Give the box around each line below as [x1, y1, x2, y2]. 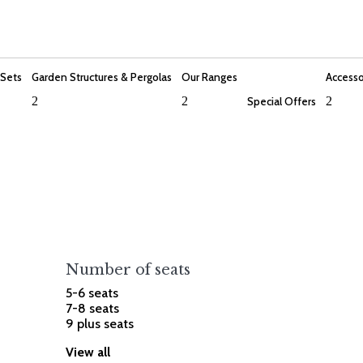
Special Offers [247, 95, 316, 109]
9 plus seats [66, 316, 135, 332]
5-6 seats [66, 285, 119, 301]
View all [66, 344, 111, 361]
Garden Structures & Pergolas [32, 70, 172, 84]
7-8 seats [66, 301, 120, 317]
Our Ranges [181, 70, 237, 84]
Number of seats [66, 261, 191, 280]
